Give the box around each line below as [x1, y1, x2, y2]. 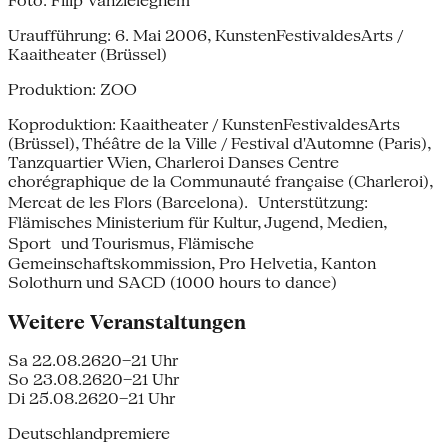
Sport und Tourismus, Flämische [8, 233, 254, 253]
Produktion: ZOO [8, 79, 137, 99]
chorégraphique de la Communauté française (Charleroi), [8, 171, 433, 191]
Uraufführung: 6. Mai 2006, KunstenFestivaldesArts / [8, 25, 403, 45]
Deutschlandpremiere [8, 424, 170, 444]
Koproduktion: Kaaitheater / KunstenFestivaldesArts [8, 114, 400, 134]
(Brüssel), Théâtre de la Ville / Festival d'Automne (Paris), [8, 133, 431, 153]
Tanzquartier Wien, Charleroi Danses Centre [8, 152, 339, 172]
